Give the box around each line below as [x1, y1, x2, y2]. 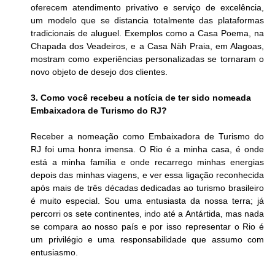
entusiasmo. [31, 247, 79, 258]
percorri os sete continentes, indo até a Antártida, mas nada [31, 209, 264, 219]
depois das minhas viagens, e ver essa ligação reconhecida [31, 170, 264, 180]
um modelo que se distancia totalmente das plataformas [31, 15, 264, 26]
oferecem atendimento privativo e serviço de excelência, [31, 2, 264, 13]
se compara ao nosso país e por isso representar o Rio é [31, 222, 264, 232]
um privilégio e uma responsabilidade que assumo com [31, 234, 264, 245]
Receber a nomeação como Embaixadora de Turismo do [31, 131, 264, 142]
